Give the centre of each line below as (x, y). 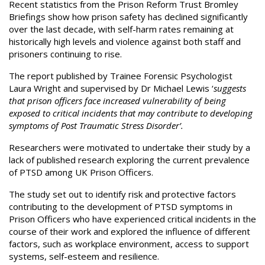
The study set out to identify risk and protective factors (122, 194)
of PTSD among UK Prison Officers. (81, 172)
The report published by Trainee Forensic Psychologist (121, 76)
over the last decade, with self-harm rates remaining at (121, 29)
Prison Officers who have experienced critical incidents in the (132, 219)
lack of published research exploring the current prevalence (129, 160)
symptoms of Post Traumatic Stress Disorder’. (96, 125)
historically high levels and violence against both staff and (125, 41)
